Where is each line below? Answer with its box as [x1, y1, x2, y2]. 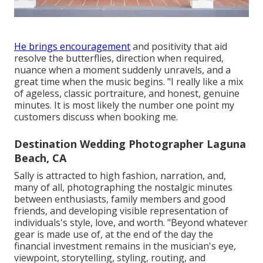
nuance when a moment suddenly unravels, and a [14, 63, 231, 77]
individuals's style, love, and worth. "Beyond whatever [14, 216, 248, 230]
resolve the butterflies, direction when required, [14, 52, 224, 65]
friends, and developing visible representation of [14, 204, 228, 218]
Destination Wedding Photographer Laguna [14, 137, 246, 151]
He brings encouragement [14, 40, 130, 53]
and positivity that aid [130, 40, 227, 53]
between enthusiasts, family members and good [14, 193, 225, 206]
